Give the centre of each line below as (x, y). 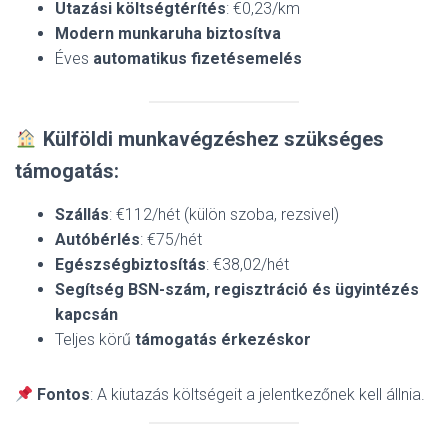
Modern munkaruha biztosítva (168, 33)
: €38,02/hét (247, 264)
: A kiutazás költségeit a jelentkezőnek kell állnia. (258, 394)
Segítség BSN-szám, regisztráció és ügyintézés (237, 289)
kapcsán (86, 314)
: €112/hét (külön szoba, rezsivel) (224, 214)
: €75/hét (171, 239)
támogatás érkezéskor (223, 339)
